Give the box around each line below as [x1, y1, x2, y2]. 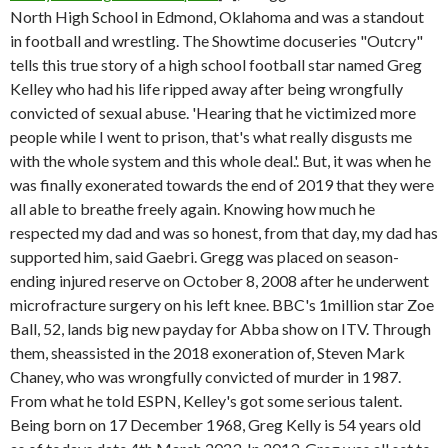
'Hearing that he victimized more [192, 103, 416, 122]
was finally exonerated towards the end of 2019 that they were [10, 175, 434, 194]
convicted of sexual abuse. [10, 103, 192, 122]
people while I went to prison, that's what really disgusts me [10, 127, 412, 146]
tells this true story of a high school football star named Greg [10, 55, 422, 74]
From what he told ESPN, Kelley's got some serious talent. [10, 391, 402, 410]
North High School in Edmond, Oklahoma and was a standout [10, 7, 424, 26]
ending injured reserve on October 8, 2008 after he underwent [10, 271, 429, 290]
